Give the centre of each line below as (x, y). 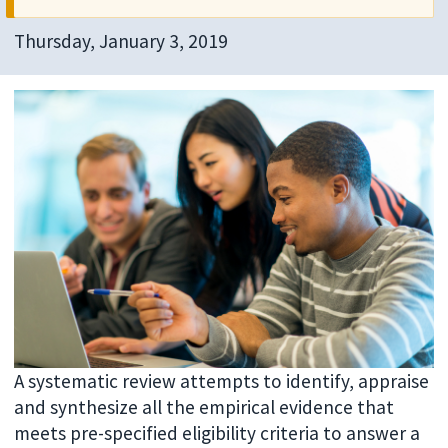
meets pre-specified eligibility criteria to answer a (217, 433)
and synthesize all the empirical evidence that (204, 407)
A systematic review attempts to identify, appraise (222, 381)
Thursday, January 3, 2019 (121, 41)
